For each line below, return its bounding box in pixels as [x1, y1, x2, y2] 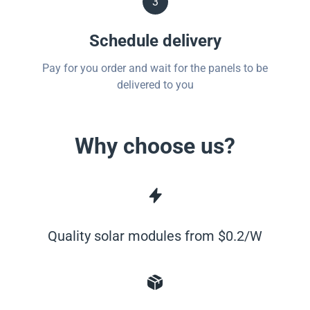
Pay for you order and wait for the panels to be [42, 62, 268, 75]
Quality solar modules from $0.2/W [48, 228, 262, 244]
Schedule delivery [89, 31, 221, 51]
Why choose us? [75, 133, 235, 159]
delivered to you [116, 78, 194, 91]
